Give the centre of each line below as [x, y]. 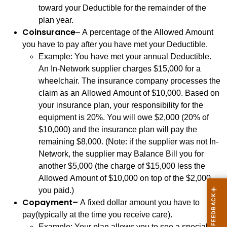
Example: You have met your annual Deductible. [125, 56]
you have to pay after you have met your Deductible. [115, 44]
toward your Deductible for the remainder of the [122, 8]
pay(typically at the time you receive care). [97, 215]
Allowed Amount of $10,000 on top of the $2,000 [125, 178]
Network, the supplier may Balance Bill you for [121, 154]
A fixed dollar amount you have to [139, 202]
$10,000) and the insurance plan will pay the [118, 129]
